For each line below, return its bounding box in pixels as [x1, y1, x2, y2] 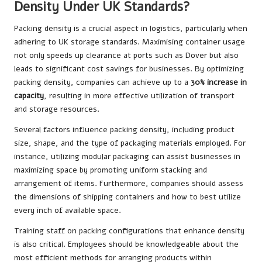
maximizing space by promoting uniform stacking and [14, 164, 207, 176]
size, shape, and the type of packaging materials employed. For [14, 137, 246, 149]
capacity [14, 90, 44, 102]
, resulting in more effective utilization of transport [44, 90, 235, 102]
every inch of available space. [14, 205, 121, 216]
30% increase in [191, 77, 247, 88]
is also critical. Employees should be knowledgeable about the [14, 239, 239, 250]
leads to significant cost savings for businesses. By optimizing [14, 63, 244, 75]
